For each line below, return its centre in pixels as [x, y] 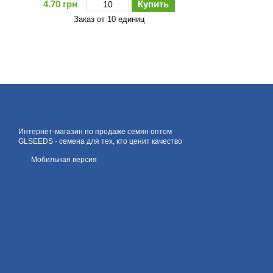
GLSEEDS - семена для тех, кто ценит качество [100, 141]
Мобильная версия [63, 160]
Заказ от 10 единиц [109, 19]
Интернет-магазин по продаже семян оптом [95, 132]
